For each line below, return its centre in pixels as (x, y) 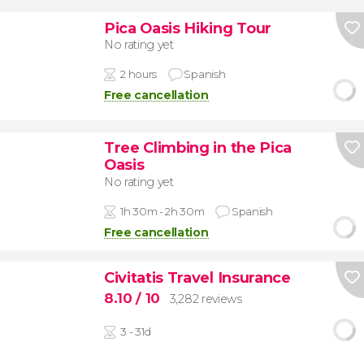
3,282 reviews (206, 299)
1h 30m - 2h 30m (162, 211)
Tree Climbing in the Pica (197, 148)
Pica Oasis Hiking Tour (187, 28)
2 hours (139, 74)
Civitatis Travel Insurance (197, 277)
